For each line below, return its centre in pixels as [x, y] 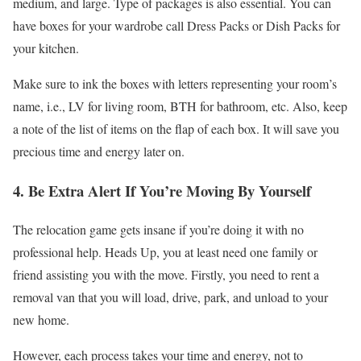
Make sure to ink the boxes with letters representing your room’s [175, 83]
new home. [41, 320]
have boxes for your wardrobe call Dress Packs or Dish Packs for [176, 25]
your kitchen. [46, 48]
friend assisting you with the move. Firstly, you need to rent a [166, 275]
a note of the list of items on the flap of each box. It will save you [176, 128]
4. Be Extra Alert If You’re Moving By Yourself [162, 190]
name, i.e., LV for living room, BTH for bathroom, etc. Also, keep [180, 106]
